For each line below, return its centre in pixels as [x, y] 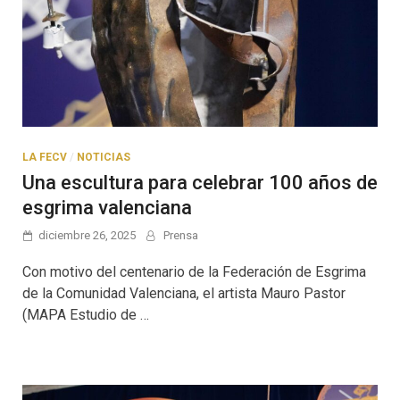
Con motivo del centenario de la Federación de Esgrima [194, 272]
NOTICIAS [104, 158]
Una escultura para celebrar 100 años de [200, 183]
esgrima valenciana [107, 208]
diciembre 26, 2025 [87, 236]
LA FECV [45, 158]
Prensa [181, 236]
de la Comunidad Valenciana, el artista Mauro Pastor [184, 294]
